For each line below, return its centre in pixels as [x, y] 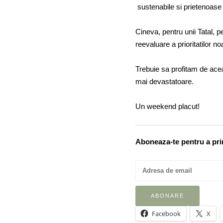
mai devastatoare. [165, 82]
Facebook [166, 214]
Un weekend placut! [167, 107]
